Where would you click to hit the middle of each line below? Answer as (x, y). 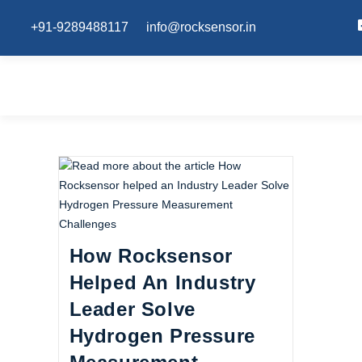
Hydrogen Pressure (162, 336)
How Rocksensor (151, 256)
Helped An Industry (162, 282)
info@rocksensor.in (201, 27)
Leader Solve (132, 309)
